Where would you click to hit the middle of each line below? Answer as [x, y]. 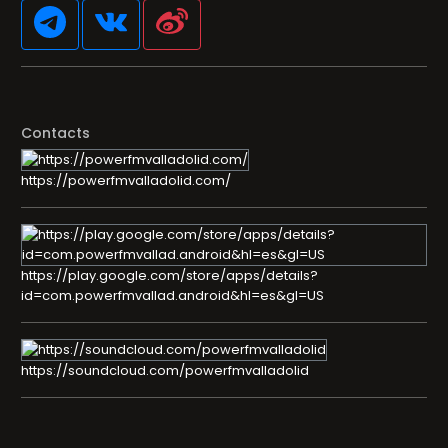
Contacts [55, 133]
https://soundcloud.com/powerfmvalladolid [165, 370]
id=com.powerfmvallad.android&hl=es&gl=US [172, 295]
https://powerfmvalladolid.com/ [126, 180]
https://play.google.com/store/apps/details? [169, 275]
